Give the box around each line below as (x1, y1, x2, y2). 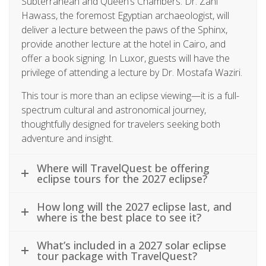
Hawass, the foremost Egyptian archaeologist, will (21, 8, 229, 22)
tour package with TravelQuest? (37, 248, 197, 263)
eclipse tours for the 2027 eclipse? (37, 171, 207, 186)
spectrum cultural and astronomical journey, (21, 103, 206, 116)
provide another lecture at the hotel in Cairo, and (21, 37, 226, 50)
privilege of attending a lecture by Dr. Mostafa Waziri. (21, 65, 242, 79)
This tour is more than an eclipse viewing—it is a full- (21, 88, 239, 102)
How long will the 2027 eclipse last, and (37, 199, 232, 214)
